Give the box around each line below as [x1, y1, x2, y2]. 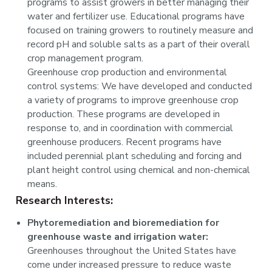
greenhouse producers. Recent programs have [27, 135, 222, 149]
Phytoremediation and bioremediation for [27, 216, 220, 230]
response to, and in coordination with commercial [27, 121, 234, 135]
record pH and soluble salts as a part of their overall [27, 38, 251, 52]
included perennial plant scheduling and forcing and [27, 149, 242, 163]
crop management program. [27, 52, 144, 66]
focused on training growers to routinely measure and [27, 24, 254, 38]
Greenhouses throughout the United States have [27, 244, 237, 258]
